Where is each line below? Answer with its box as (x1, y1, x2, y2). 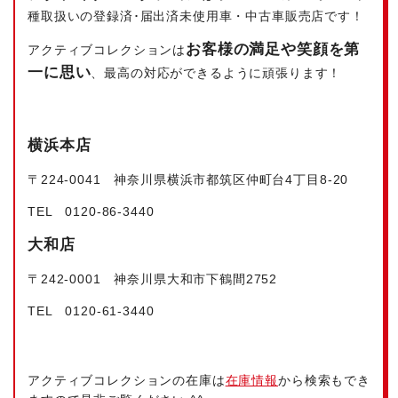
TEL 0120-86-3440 (28, 203, 155, 219)
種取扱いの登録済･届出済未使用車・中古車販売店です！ (28, 8, 364, 23)
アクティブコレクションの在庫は (28, 372, 226, 387)
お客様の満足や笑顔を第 (186, 40, 361, 58)
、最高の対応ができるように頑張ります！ (91, 65, 342, 80)
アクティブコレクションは (28, 42, 187, 57)
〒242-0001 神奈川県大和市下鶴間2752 (28, 271, 278, 286)
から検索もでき (277, 372, 370, 387)
